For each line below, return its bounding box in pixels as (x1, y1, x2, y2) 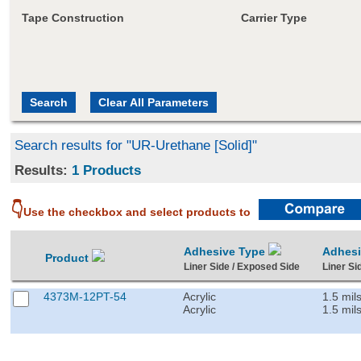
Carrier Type (240, 10, 307, 24)
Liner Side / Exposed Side (184, 261, 301, 272)
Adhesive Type (184, 244, 269, 258)
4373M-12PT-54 (44, 289, 127, 303)
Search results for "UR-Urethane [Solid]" (15, 136, 258, 153)
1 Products (72, 161, 142, 178)
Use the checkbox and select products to (23, 205, 251, 218)
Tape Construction (21, 10, 124, 24)
